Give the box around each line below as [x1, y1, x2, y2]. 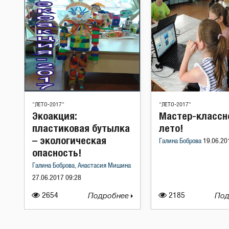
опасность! [32, 146, 81, 158]
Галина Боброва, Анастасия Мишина [32, 162, 131, 169]
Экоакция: [32, 109, 77, 122]
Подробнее [88, 191, 131, 200]
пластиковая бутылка [32, 122, 130, 134]
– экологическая [32, 134, 106, 146]
